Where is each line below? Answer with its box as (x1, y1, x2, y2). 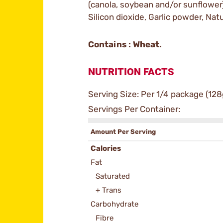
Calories (91, 144, 121, 153)
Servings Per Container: (88, 104, 180, 114)
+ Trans (96, 186, 121, 195)
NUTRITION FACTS (88, 66, 174, 78)
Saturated (96, 172, 130, 181)
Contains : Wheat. (88, 39, 162, 49)
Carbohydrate (91, 200, 138, 209)
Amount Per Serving (91, 128, 157, 135)
